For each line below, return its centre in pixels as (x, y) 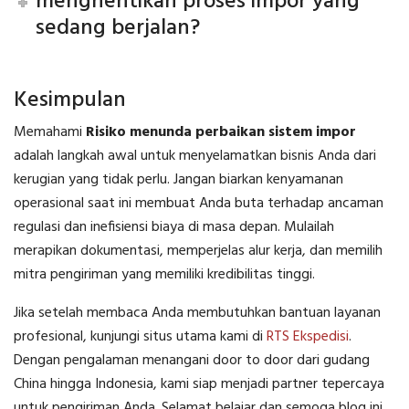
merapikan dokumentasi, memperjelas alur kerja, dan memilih (198, 252)
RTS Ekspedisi (308, 337)
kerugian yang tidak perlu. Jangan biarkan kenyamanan (178, 180)
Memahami (50, 133)
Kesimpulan (70, 101)
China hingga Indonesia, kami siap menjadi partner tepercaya (199, 385)
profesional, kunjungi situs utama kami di (140, 337)
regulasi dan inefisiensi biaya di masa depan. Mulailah (174, 228)
